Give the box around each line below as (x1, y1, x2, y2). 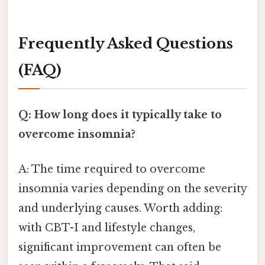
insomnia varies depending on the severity (18, 182, 247, 195)
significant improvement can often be (18, 240, 221, 254)
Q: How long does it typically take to (18, 108, 222, 121)
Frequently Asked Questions (18, 35, 233, 53)
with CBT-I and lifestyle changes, (18, 221, 195, 234)
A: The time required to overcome (18, 162, 205, 176)
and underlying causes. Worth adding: (18, 201, 222, 215)
